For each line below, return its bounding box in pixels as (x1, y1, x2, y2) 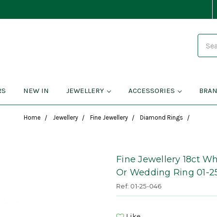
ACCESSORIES (128, 86, 175, 95)
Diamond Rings (139, 114, 183, 122)
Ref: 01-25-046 (116, 182, 162, 190)
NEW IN (23, 86, 49, 95)
